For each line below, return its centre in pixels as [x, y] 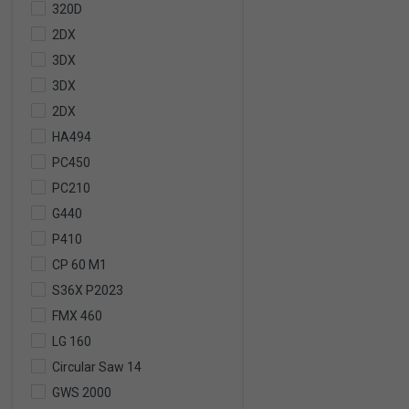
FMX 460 [77, 316]
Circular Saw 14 [97, 367]
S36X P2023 [88, 290]
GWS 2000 [82, 393]
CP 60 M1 [79, 265]
